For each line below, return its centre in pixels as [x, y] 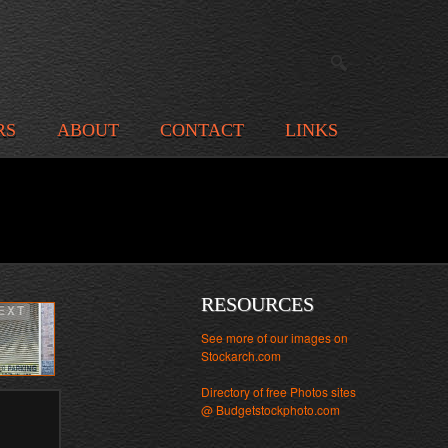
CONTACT [202, 130]
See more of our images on [274, 337]
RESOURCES [257, 304]
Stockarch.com [241, 355]
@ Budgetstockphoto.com [270, 409]
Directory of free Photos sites [278, 391]
